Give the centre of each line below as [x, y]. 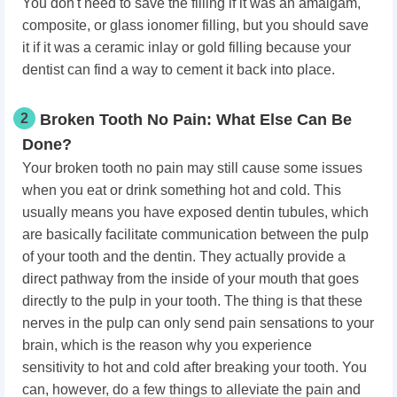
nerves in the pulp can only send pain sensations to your [198, 323]
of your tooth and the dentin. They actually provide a [184, 256]
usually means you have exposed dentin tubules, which [195, 212]
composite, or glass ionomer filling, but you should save [195, 25]
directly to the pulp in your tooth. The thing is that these [192, 300]
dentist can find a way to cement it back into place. [179, 69]
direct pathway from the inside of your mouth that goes [191, 278]
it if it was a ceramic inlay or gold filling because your [187, 47]
